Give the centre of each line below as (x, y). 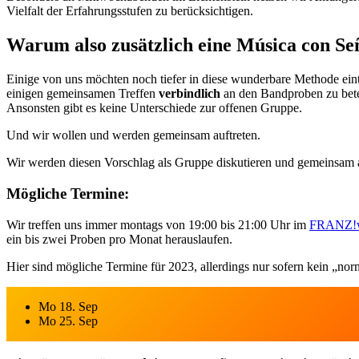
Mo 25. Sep (68, 321)
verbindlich (190, 94)
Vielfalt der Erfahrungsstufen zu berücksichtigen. (130, 11)
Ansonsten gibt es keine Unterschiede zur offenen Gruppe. (154, 108)
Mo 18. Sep (68, 306)
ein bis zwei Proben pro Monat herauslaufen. (119, 239)
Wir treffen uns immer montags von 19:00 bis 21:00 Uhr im (158, 224)
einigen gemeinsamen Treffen (83, 94)
